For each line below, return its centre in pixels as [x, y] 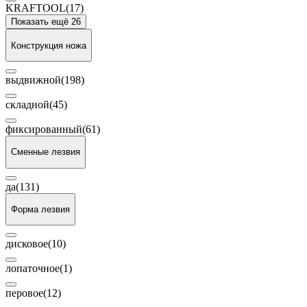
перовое [24, 293]
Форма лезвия [40, 209]
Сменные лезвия [46, 152]
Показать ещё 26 [46, 22]
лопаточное [33, 269]
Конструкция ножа [49, 45]
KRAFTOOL [36, 8]
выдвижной [33, 79]
